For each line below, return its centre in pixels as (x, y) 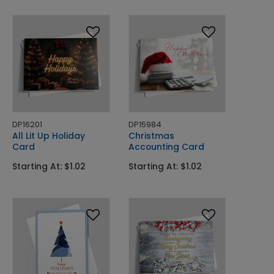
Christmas (151, 135)
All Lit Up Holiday (49, 135)
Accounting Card (166, 146)
